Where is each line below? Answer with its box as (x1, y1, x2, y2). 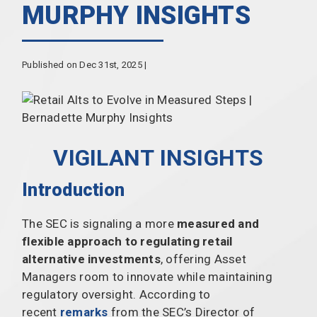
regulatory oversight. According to (22, 287, 211, 301)
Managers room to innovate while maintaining (22, 269, 272, 284)
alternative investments (22, 251, 161, 266)
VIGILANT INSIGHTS (53, 144, 264, 171)
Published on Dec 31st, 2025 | (22, 59, 147, 70)
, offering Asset (160, 251, 246, 266)
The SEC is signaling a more (22, 216, 177, 231)
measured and (177, 216, 259, 231)
